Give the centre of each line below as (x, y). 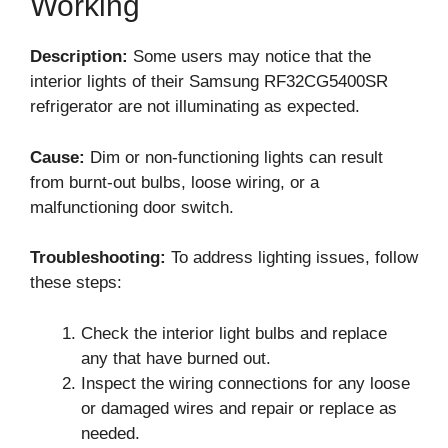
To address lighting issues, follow (292, 257)
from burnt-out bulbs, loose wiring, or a (174, 182)
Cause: (57, 157)
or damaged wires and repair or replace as (239, 408)
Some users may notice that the (249, 56)
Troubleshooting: (98, 257)
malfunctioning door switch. (132, 207)
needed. (110, 433)
